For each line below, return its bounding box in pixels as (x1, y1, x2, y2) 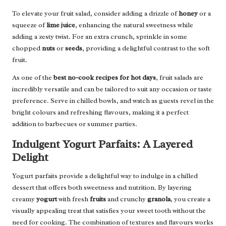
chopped (12, 43, 42, 52)
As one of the (12, 73, 53, 82)
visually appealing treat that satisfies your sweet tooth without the (12, 206, 206, 215)
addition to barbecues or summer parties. (12, 119, 137, 128)
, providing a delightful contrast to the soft (82, 43, 210, 52)
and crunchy (106, 194, 147, 203)
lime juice (46, 20, 75, 29)
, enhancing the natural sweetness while (75, 20, 193, 29)
